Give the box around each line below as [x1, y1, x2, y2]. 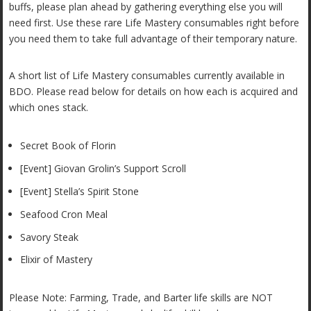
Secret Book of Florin [20, 139, 117, 153]
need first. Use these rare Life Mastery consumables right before [9, 16, 300, 30]
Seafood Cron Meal [20, 207, 108, 221]
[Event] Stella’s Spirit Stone [20, 184, 140, 198]
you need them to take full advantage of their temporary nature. [9, 32, 298, 46]
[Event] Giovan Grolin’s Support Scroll [20, 162, 187, 176]
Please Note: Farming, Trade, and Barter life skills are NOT [9, 291, 274, 305]
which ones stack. [9, 101, 89, 115]
